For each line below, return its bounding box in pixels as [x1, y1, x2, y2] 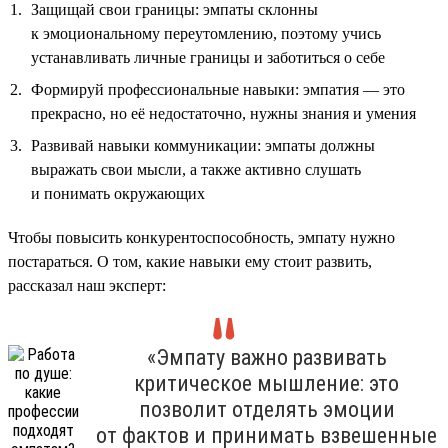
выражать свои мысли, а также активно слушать [31, 160, 361, 178]
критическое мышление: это [134, 370, 399, 396]
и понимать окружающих [31, 184, 205, 202]
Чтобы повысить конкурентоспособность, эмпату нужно [8, 228, 395, 246]
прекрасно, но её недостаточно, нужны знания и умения [31, 104, 416, 122]
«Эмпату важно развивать [146, 344, 387, 370]
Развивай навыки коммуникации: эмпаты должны [31, 136, 375, 154]
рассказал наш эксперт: [8, 276, 166, 294]
